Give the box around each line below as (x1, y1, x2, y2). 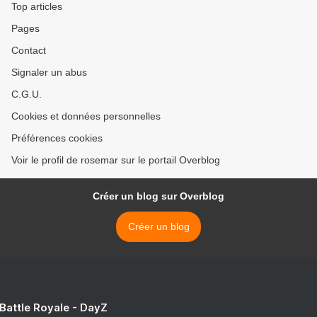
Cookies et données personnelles (11, 110, 161, 122)
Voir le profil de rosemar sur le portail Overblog (11, 154, 220, 166)
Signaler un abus (11, 67, 87, 78)
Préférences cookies (11, 132, 103, 144)
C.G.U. (11, 88, 42, 100)
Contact (11, 45, 46, 56)
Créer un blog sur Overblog (93, 190, 224, 202)
